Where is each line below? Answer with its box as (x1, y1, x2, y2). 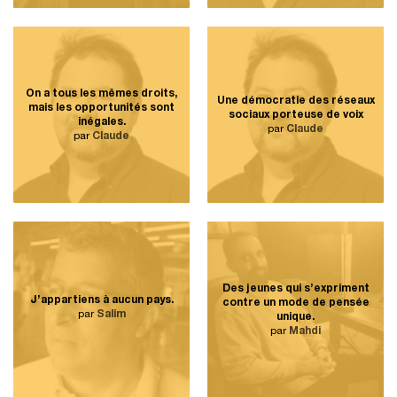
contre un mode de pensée (222, 297, 370, 308)
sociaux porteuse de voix (228, 109, 363, 121)
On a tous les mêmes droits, (26, 88, 177, 99)
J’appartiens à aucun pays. (29, 294, 174, 306)
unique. (276, 311, 315, 323)
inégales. (77, 116, 126, 128)
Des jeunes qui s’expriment (222, 283, 370, 294)
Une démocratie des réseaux (216, 95, 375, 106)
